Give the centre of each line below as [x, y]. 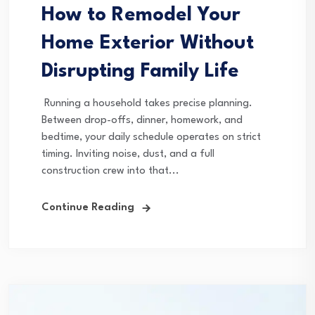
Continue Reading [88, 207]
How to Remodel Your [141, 15]
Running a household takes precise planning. [147, 103]
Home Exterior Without [148, 43]
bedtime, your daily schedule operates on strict [151, 137]
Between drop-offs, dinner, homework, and [142, 120]
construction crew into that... [110, 171]
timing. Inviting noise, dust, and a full [128, 154]
